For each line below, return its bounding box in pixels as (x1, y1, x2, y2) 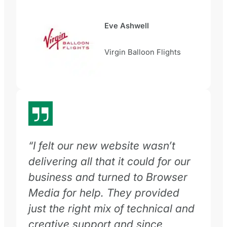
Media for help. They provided (28, 186, 179, 200)
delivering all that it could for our (28, 155, 191, 168)
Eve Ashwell (104, 21, 149, 31)
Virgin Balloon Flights (104, 47, 181, 57)
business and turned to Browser (28, 170, 187, 184)
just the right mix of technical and (28, 202, 195, 215)
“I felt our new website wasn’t (28, 139, 175, 153)
